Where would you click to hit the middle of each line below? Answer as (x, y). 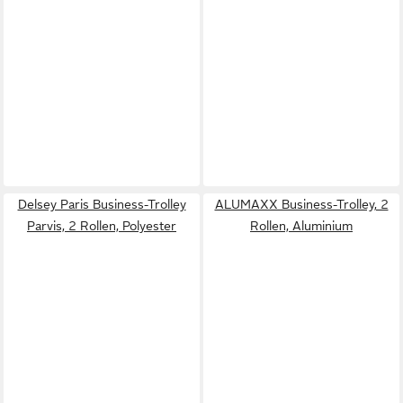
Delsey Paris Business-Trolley (102, 204)
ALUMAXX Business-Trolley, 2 (301, 204)
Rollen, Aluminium (301, 225)
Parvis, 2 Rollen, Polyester (102, 225)
